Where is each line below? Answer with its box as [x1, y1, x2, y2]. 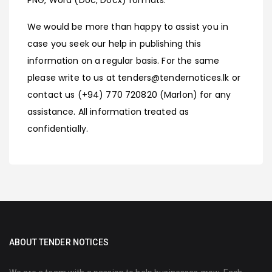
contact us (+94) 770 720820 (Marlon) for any [27, 88, 231, 101]
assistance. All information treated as [27, 105, 189, 118]
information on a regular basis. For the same [27, 54, 220, 67]
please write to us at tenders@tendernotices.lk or [27, 71, 240, 84]
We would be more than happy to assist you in [27, 20, 229, 33]
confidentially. [27, 122, 89, 135]
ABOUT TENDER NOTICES [9, 237, 109, 247]
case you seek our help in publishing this [27, 37, 201, 50]
